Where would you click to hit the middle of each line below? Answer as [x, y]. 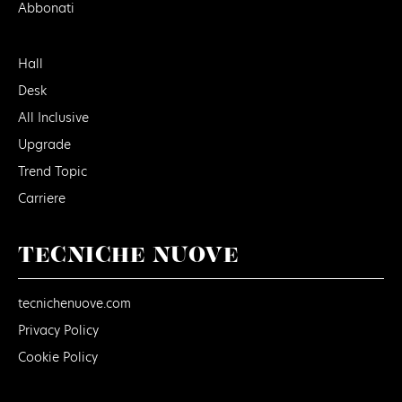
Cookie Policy [58, 358]
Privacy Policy [58, 331]
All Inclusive [53, 118]
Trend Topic [52, 172]
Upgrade [44, 145]
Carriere [42, 199]
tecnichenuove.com [74, 304]
